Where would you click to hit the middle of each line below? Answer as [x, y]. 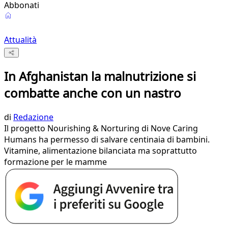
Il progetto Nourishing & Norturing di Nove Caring [101, 129]
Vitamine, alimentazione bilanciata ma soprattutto [101, 151]
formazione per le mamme [55, 162]
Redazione [33, 117]
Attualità [20, 40]
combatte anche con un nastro [93, 93]
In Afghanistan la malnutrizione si [100, 76]
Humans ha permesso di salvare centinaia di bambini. [107, 140]
